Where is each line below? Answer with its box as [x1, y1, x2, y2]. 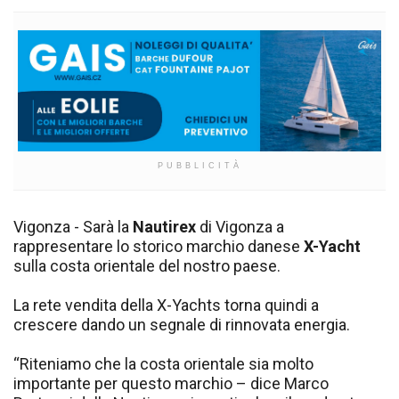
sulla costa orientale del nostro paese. [13, 256, 281, 275]
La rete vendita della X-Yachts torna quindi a [13, 295, 319, 314]
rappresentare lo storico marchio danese [13, 236, 304, 256]
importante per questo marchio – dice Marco [13, 373, 329, 393]
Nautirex [133, 216, 196, 236]
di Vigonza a [196, 216, 284, 236]
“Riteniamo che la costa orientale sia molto [13, 354, 313, 373]
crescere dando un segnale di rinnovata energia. [13, 314, 350, 334]
